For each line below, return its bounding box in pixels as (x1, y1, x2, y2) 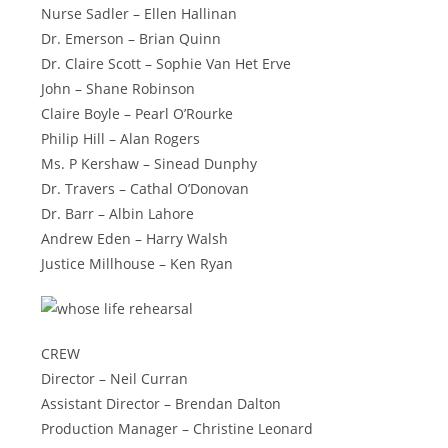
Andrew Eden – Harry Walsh (41, 228, 229, 248)
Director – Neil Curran (41, 368, 189, 388)
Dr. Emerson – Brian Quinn (41, 28, 222, 48)
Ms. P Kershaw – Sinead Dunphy (41, 153, 258, 173)
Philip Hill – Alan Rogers (41, 128, 201, 148)
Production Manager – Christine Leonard (41, 418, 314, 438)
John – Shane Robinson (41, 78, 196, 98)
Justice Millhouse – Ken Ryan (41, 253, 234, 273)
